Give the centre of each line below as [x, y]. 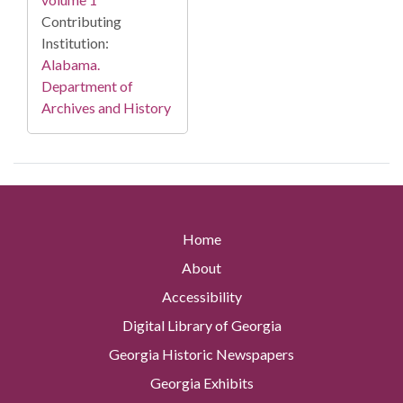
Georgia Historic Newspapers [201, 354]
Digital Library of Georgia [201, 326]
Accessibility [201, 297]
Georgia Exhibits [201, 383]
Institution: [75, 42]
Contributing [81, 21]
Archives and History [106, 107]
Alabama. [71, 64]
